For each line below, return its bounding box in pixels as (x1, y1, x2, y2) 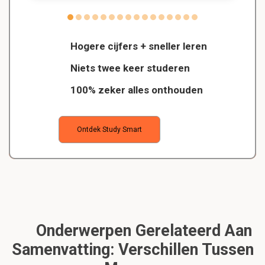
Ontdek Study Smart (76, 125, 142, 134)
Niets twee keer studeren (67, 62, 190, 75)
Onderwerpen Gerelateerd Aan (31, 221, 252, 241)
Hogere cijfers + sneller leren (67, 40, 207, 53)
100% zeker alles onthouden (67, 84, 203, 96)
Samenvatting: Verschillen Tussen (11, 240, 254, 260)
